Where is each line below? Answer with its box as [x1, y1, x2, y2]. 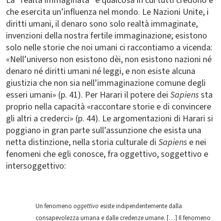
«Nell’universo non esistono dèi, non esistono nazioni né [6, 53, 212, 66]
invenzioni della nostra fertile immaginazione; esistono [6, 30, 207, 42]
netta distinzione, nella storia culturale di [6, 136, 158, 148]
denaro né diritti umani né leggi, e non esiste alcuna [6, 65, 195, 77]
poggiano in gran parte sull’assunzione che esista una [6, 124, 201, 137]
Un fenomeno [36, 202, 74, 211]
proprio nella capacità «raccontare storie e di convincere [6, 101, 211, 113]
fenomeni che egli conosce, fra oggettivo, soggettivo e [6, 148, 208, 160]
